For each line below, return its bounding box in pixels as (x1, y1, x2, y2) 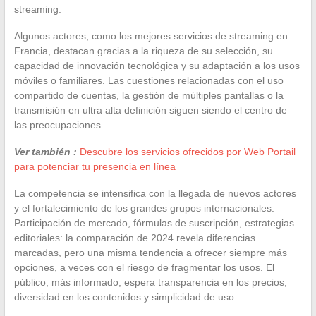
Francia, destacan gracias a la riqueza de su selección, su (13, 44, 273, 56)
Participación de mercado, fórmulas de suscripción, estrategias (13, 217, 294, 229)
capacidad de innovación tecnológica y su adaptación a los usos (13, 59, 300, 71)
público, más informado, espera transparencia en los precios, (13, 276, 287, 288)
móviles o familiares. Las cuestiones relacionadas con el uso (13, 74, 284, 86)
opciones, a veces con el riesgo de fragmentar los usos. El (13, 261, 274, 273)
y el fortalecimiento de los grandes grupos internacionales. (13, 202, 274, 214)
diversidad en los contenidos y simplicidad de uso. (13, 291, 237, 303)
